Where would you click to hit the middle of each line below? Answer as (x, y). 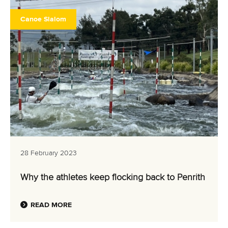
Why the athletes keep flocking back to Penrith (113, 178)
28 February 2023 (49, 153)
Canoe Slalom (43, 19)
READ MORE (51, 205)
